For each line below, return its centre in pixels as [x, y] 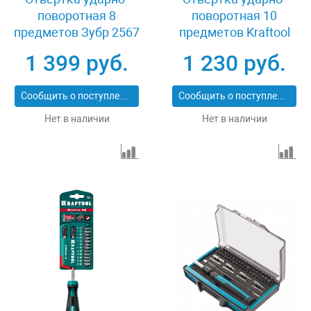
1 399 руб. [77, 63]
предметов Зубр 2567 [77, 32]
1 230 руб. [234, 63]
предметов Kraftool [234, 32]
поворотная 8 [77, 16]
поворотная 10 [234, 16]
